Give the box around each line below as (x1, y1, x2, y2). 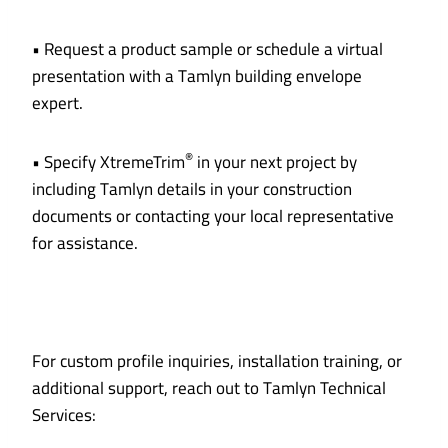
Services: (32, 399, 96, 432)
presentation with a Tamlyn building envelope (32, 60, 362, 93)
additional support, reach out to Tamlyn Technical (32, 372, 386, 405)
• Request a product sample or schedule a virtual (32, 33, 383, 66)
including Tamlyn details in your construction (32, 173, 352, 206)
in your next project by (193, 146, 357, 179)
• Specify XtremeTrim (32, 146, 185, 179)
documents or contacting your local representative (32, 200, 394, 233)
